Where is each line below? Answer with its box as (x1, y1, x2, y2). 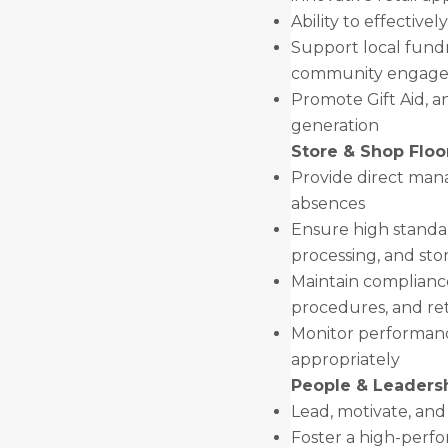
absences (290, 194, 365, 213)
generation (290, 116, 379, 135)
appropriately (290, 350, 400, 369)
